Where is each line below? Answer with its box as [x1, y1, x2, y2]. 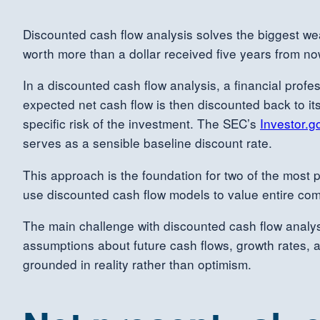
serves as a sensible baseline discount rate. [23, 134, 272, 152]
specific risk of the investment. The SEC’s [23, 114, 260, 133]
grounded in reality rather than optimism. [23, 254, 251, 273]
